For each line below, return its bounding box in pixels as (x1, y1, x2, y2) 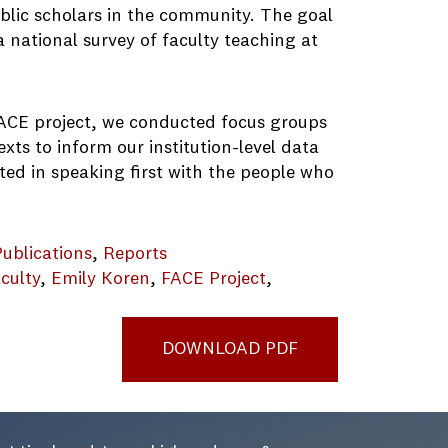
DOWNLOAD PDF (161, 340, 298, 359)
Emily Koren (51, 270, 151, 289)
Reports (103, 245, 168, 264)
